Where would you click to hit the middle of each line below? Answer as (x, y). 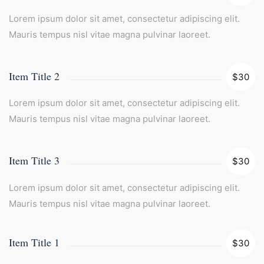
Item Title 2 (34, 76)
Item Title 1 (34, 242)
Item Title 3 (34, 160)
